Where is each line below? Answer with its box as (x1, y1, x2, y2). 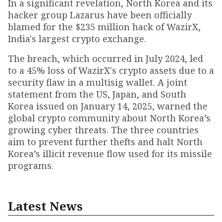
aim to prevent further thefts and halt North (8, 136, 203, 148)
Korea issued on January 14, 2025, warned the (8, 100, 208, 112)
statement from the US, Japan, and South (8, 88, 186, 100)
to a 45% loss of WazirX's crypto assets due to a (8, 64, 214, 76)
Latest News (8, 198, 83, 214)
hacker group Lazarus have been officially (8, 9, 192, 21)
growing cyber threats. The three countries (8, 124, 199, 136)
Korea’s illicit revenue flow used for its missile (8, 148, 212, 160)
